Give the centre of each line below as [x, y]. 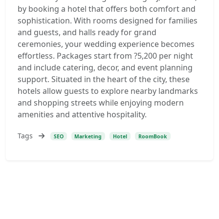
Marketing [88, 136]
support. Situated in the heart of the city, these [104, 79]
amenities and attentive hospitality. [82, 114]
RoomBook [153, 136]
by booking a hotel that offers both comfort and [107, 9]
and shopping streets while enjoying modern [101, 103]
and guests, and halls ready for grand [87, 32]
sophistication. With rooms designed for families [108, 21]
